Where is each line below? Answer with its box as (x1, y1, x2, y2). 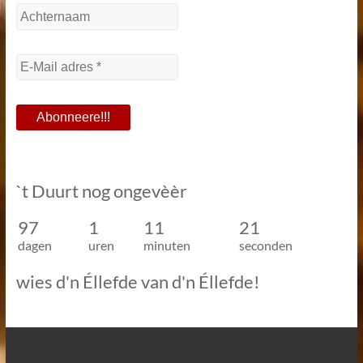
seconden (238, 237, 293, 253)
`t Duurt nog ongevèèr (15, 179, 187, 202)
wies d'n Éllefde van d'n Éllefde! (15, 270, 260, 293)
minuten (143, 237, 190, 253)
